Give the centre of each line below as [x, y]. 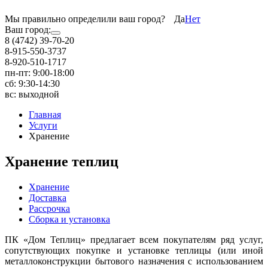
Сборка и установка [69, 219]
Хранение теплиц [62, 161]
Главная [45, 115]
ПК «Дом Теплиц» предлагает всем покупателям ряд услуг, [134, 239]
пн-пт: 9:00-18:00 [39, 73]
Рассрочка [49, 208]
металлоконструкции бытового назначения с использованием [134, 261]
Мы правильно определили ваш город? [85, 19]
